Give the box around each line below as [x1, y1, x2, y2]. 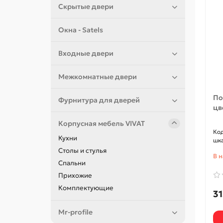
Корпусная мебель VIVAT [58, 119, 145, 128]
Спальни [58, 159, 86, 168]
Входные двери [58, 49, 113, 58]
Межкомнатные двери [58, 72, 137, 82]
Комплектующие [58, 184, 113, 193]
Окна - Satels [58, 25, 103, 35]
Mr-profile [58, 208, 93, 217]
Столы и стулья [58, 146, 107, 155]
